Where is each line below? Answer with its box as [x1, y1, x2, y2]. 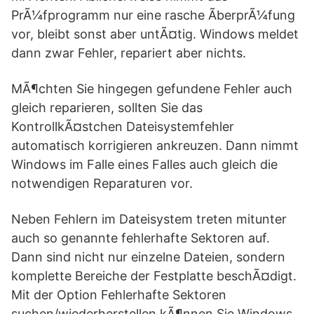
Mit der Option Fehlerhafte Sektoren [11, 287, 226, 302]
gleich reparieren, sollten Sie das [11, 100, 203, 115]
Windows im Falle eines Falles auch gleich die [11, 157, 278, 172]
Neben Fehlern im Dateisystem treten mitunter [11, 212, 287, 226]
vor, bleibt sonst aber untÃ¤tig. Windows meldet [11, 27, 299, 41]
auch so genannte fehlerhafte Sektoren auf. [11, 231, 270, 245]
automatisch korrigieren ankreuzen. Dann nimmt [11, 138, 299, 153]
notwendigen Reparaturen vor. [11, 176, 193, 191]
